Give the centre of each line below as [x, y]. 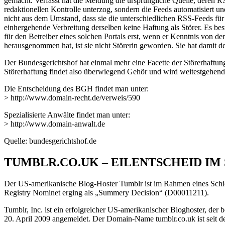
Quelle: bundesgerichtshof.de [50, 141]
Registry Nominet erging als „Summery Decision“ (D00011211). [106, 192]
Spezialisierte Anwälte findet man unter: [67, 115]
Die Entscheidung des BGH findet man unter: [76, 89]
